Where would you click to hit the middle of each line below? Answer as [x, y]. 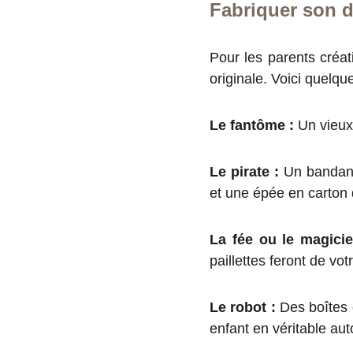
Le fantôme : [252, 125]
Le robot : [243, 307]
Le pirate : [244, 172]
